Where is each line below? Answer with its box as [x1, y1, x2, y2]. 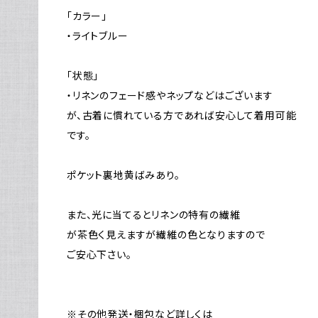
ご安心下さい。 [67, 248, 132, 261]
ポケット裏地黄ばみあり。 [67, 169, 180, 182]
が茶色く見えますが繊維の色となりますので [67, 229, 265, 241]
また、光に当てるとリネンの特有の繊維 [67, 209, 241, 221]
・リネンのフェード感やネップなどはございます [67, 89, 273, 102]
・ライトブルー [67, 30, 128, 43]
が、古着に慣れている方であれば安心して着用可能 [67, 109, 297, 122]
